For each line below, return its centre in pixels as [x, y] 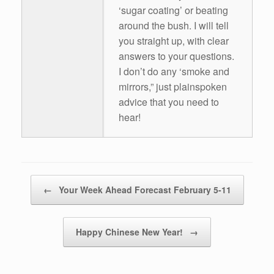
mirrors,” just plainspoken [173, 87]
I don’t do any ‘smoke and [174, 72]
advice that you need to [169, 102]
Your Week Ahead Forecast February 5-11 [143, 190]
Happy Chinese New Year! [131, 232]
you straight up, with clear [174, 41]
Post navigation [49, 181]
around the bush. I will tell [174, 26]
